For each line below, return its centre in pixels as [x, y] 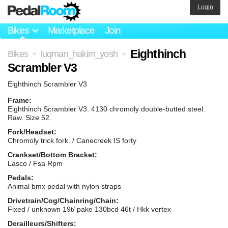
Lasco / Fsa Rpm [35, 163]
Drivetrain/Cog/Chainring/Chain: [63, 200]
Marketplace [71, 31]
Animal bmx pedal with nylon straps [64, 186]
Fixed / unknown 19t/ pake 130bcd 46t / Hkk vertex [89, 209]
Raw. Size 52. [30, 117]
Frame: [20, 100]
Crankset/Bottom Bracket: [52, 154]
